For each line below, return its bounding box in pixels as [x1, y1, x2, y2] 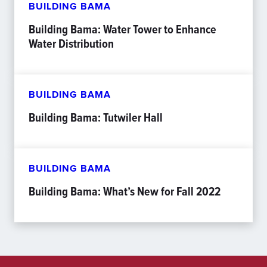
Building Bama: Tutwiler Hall [29, 108, 163, 126]
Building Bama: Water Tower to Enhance [29, 20, 216, 38]
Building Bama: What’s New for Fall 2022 [29, 182, 221, 200]
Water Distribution [29, 35, 114, 52]
